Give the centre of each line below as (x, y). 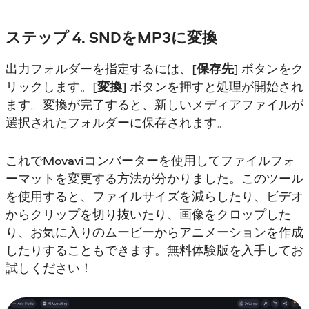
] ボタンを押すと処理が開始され (213, 87)
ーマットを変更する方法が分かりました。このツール (154, 179)
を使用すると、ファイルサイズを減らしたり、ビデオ (154, 197)
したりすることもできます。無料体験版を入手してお (154, 250)
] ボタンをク (269, 69)
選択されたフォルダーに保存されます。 (117, 123)
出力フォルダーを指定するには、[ (101, 69)
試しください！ (49, 268)
